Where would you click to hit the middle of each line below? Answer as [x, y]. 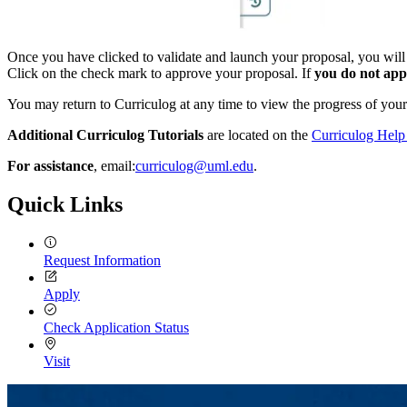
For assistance [50, 166]
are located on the [258, 135]
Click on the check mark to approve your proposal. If [161, 74]
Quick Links [65, 205]
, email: [114, 166]
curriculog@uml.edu [194, 166]
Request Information [102, 261]
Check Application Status [116, 328]
